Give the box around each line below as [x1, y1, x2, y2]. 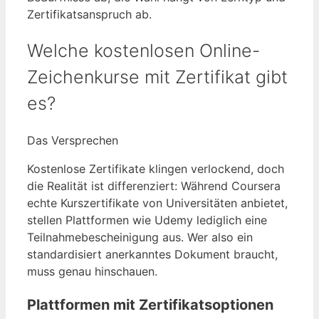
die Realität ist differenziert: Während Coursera [27, 178, 281, 193]
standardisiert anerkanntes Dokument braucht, [27, 246, 278, 261]
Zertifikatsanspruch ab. [27, 7, 152, 22]
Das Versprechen [27, 132, 118, 147]
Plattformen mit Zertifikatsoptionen [27, 296, 273, 313]
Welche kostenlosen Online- [27, 40, 260, 62]
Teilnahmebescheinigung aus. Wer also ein [27, 229, 253, 244]
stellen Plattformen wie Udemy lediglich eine [27, 212, 267, 227]
